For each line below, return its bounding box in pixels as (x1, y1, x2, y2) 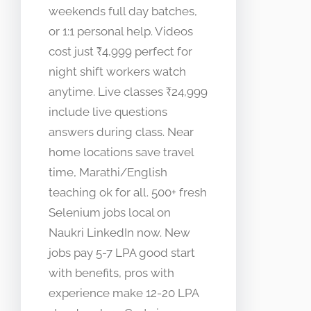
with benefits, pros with (49, 266, 174, 280)
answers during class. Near (49, 125, 194, 140)
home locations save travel (49, 145, 194, 160)
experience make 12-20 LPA (49, 286, 199, 301)
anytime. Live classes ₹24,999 (49, 85, 208, 99)
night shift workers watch (49, 65, 186, 79)
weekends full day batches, (49, 4, 197, 19)
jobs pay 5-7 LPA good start (49, 246, 195, 260)
